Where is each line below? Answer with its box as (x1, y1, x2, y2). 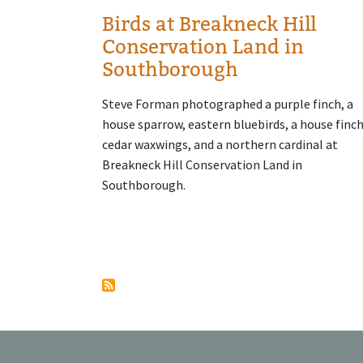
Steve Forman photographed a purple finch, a (102, 95, 353, 112)
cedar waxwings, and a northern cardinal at (102, 135, 338, 152)
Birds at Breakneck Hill (102, 11, 316, 36)
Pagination (101, 192, 204, 218)
